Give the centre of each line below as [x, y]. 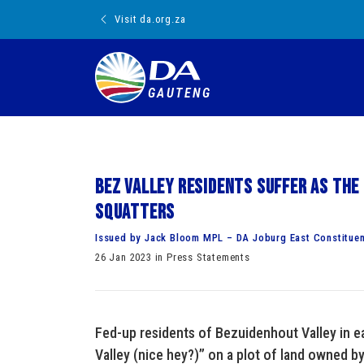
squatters [135, 212]
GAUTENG [179, 93]
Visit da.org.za [150, 19]
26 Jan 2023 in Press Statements [173, 257]
